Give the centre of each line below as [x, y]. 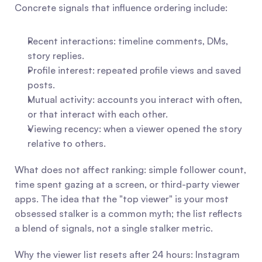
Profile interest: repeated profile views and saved [134, 70]
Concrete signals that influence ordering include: [121, 8]
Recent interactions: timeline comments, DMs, [128, 41]
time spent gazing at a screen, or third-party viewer [127, 184]
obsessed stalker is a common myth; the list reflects [128, 213]
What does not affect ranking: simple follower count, [130, 170]
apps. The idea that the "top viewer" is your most [122, 199]
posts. [41, 85]
